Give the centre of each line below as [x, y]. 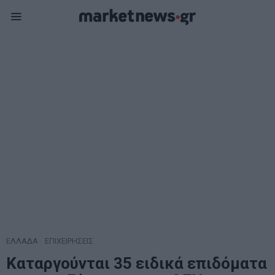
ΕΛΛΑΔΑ [22, 241]
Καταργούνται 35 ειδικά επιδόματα [137, 263]
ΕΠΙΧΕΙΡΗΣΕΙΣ [69, 241]
